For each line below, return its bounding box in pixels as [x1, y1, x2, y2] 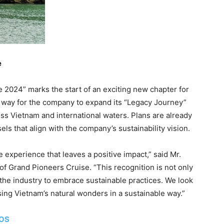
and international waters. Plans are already [39, 110, 192, 120]
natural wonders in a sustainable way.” [48, 188, 185, 198]
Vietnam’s [14, 188, 48, 198]
